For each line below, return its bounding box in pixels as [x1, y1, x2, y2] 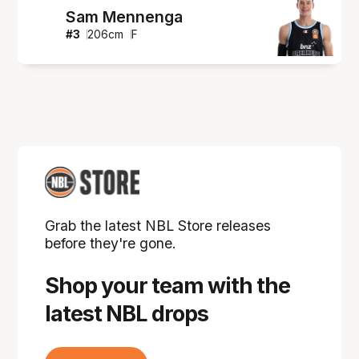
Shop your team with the [45, 272, 291, 300]
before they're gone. [45, 235, 177, 252]
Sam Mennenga [65, 6, 183, 26]
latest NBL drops [45, 301, 209, 328]
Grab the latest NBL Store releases [45, 217, 272, 235]
